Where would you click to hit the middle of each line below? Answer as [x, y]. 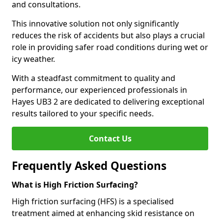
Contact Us [110, 138]
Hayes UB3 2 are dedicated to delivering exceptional [108, 102]
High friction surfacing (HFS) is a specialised [93, 201]
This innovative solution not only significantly [95, 24]
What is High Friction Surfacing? [75, 185]
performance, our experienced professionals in [99, 90]
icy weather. [33, 59]
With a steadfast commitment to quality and [94, 78]
